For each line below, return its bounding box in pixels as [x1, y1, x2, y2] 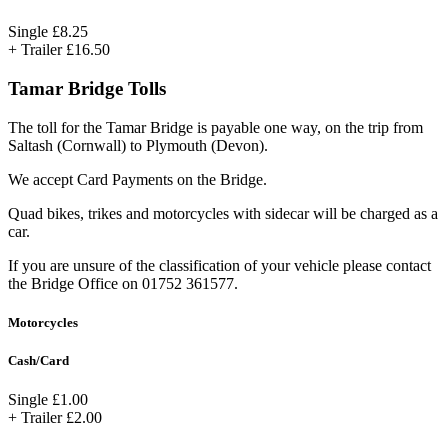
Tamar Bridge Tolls [8, 78, 166, 100]
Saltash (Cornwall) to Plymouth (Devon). [8, 136, 268, 154]
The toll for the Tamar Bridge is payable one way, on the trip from [8, 118, 423, 136]
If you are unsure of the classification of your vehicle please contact [8, 256, 431, 274]
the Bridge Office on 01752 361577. [8, 274, 238, 292]
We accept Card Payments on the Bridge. [8, 170, 267, 188]
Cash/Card [8, 353, 69, 369]
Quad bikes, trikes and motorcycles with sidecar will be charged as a [8, 204, 438, 222]
